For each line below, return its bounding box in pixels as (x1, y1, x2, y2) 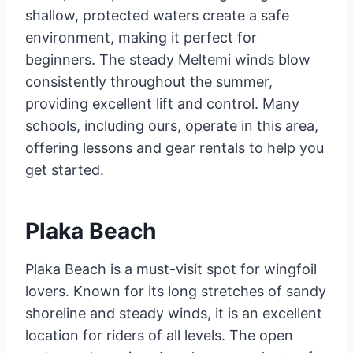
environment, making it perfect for (25, 29, 257, 46)
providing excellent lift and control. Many (25, 95, 299, 112)
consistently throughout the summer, (25, 73, 273, 90)
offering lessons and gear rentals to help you (25, 139, 324, 156)
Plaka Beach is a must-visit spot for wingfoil (25, 261, 317, 277)
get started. (25, 162, 104, 178)
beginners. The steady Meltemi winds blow (25, 51, 310, 68)
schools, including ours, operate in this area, (25, 117, 318, 134)
